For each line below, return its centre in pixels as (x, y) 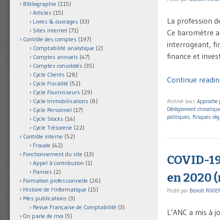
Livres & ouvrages (55, 22)
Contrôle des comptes (50, 39)
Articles (42, 13)
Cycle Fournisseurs (56, 92)
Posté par (178, 190)
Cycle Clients (49, 75)
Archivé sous (182, 101)
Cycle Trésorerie (53, 128)
